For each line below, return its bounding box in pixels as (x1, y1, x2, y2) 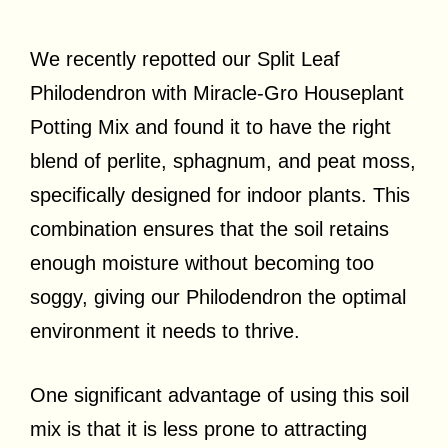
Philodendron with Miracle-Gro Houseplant (30, 81, 404, 104)
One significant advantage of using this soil (30, 383, 409, 406)
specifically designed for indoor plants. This (30, 183, 410, 206)
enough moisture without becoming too (30, 251, 374, 274)
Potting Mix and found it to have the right (30, 115, 391, 138)
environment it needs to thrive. (30, 319, 300, 342)
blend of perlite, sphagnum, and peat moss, (30, 149, 416, 172)
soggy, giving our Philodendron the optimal (30, 285, 406, 308)
